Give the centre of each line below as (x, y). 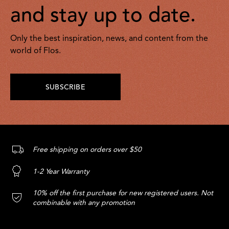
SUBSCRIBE (65, 87)
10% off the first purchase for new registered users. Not (123, 193)
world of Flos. (36, 51)
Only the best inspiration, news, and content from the (109, 39)
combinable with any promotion (84, 203)
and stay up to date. (103, 16)
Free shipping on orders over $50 (87, 150)
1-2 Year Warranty (61, 172)
